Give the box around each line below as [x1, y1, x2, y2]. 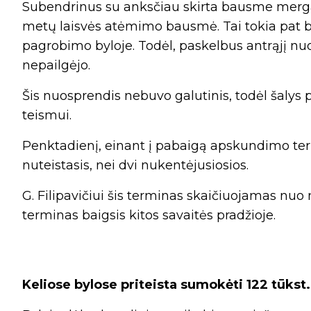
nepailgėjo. [22, 57, 90, 73]
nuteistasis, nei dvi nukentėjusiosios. [22, 157, 249, 173]
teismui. [22, 107, 72, 123]
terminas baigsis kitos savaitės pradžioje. [22, 207, 276, 223]
